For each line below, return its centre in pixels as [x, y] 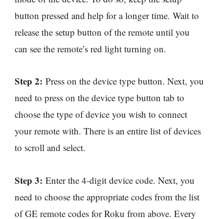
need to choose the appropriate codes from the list [107, 197]
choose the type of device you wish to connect [101, 114]
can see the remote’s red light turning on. [92, 49]
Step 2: [29, 81]
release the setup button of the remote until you [102, 32]
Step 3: [29, 180]
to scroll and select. [50, 148]
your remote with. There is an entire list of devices [108, 131]
